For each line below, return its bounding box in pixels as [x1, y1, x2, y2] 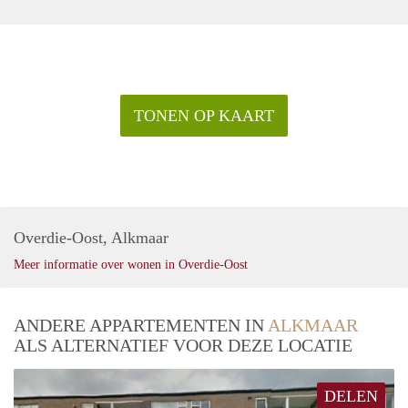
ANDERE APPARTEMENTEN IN [14, 314, 268, 335]
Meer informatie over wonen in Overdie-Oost [14, 257, 248, 271]
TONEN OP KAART [134, 106, 274, 125]
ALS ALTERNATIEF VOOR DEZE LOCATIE [14, 334, 352, 355]
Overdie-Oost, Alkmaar [14, 228, 168, 247]
